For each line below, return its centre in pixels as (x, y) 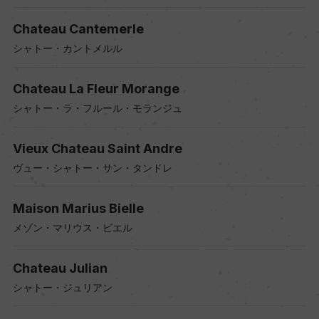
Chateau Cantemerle (78, 29)
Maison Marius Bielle (78, 208)
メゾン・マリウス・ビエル (72, 227)
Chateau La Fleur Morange (96, 89)
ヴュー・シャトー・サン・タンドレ (92, 168)
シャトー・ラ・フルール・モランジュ (97, 108)
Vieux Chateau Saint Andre (97, 149)
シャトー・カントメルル (67, 48)
